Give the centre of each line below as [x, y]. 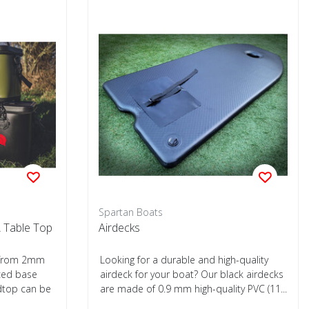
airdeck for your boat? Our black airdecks [192, 274]
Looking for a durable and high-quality [184, 260]
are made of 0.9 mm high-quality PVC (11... [193, 289]
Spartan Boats [131, 212]
